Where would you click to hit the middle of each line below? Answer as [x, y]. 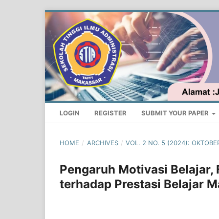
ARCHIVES [102, 143]
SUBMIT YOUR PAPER [176, 113]
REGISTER [110, 113]
